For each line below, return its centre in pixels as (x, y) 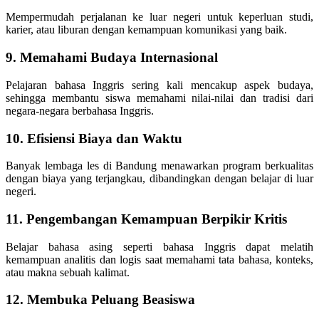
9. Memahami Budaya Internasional (112, 58)
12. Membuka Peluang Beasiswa (100, 300)
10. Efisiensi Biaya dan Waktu (94, 138)
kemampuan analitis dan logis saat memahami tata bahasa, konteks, (159, 259)
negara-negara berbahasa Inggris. (80, 110)
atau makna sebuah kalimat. (68, 272)
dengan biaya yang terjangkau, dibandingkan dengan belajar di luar (159, 179)
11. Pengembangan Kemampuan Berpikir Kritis (146, 219)
